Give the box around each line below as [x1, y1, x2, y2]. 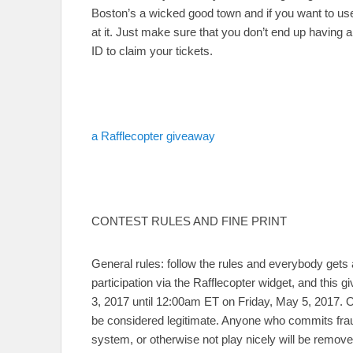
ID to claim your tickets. [91, 44, 213, 58]
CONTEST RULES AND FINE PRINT [91, 214, 287, 229]
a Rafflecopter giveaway [91, 129, 215, 143]
